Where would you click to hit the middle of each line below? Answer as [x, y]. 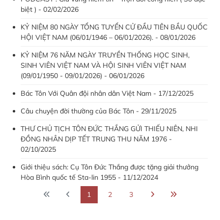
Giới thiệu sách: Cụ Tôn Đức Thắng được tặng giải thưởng [110, 167]
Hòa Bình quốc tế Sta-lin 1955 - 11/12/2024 [89, 177]
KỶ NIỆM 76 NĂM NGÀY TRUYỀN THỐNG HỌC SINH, [105, 55]
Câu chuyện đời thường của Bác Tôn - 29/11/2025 [98, 111]
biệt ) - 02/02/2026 [50, 9]
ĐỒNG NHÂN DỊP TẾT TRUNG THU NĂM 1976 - [96, 139]
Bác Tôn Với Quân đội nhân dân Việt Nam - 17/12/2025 [107, 93]
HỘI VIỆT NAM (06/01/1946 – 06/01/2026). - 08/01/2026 [108, 37]
